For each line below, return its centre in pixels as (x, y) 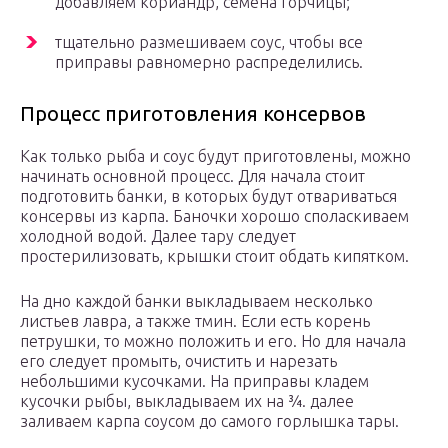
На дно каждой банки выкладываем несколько (196, 301)
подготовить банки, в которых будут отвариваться (208, 196)
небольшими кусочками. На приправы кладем (194, 381)
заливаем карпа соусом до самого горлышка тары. (209, 421)
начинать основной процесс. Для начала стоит (192, 176)
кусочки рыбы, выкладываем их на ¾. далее (187, 401)
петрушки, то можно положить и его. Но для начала (213, 341)
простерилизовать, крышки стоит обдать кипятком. (214, 256)
